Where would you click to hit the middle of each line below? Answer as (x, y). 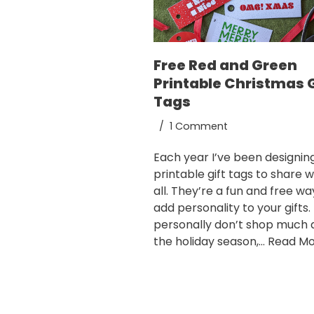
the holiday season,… (211, 241)
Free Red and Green (225, 65)
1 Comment (199, 126)
